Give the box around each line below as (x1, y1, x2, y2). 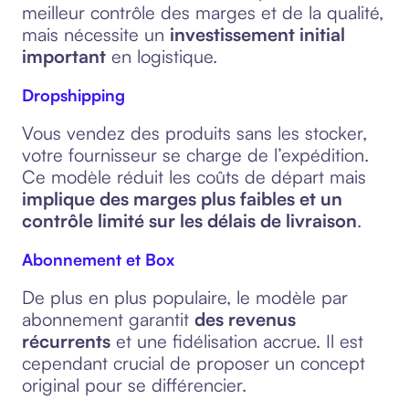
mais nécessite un (22, 23, 170, 46)
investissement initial (170, 23, 345, 46)
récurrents (22, 330, 110, 352)
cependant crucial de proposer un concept (22, 351, 365, 374)
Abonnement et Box (22, 249, 174, 269)
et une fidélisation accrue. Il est (110, 330, 363, 352)
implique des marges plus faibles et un (22, 187, 342, 210)
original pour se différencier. (22, 373, 246, 396)
